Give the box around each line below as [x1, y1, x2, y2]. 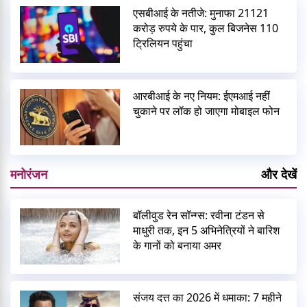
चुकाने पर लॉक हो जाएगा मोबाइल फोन [133, 103, 280, 119]
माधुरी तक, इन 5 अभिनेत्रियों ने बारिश [133, 222, 280, 238]
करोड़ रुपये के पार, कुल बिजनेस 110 [133, 21, 279, 36]
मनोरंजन [10, 165, 47, 182]
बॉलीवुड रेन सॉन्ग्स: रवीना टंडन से [133, 207, 265, 223]
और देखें [261, 165, 297, 182]
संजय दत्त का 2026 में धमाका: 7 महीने [133, 290, 282, 306]
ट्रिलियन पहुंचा [133, 36, 193, 51]
